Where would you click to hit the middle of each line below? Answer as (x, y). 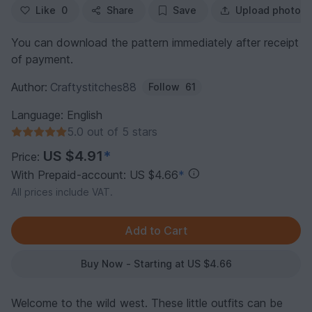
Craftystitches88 (93, 87)
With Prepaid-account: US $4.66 (95, 174)
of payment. (42, 59)
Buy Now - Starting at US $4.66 (156, 263)
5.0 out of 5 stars (112, 131)
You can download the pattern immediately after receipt (155, 42)
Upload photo (268, 10)
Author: (29, 87)
